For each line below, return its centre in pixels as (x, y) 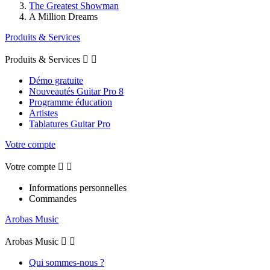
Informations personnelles (78, 187)
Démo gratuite (56, 80)
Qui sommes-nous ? (67, 262)
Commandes (53, 198)
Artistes (43, 113)
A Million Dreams (63, 16)
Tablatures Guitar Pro (70, 124)
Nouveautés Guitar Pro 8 (76, 91)
